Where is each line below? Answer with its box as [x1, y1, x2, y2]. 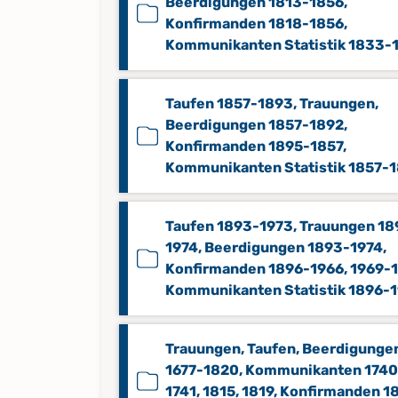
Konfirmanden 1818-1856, [165, 15, 347, 32]
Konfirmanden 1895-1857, [165, 138, 346, 155]
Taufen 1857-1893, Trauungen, [165, 95, 378, 112]
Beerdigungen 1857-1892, [165, 116, 347, 133]
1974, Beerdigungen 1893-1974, [165, 239, 386, 256]
